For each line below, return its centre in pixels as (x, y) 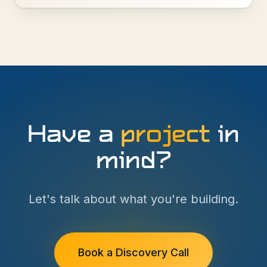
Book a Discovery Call (133, 252)
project (165, 136)
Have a (74, 136)
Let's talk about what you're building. (133, 199)
